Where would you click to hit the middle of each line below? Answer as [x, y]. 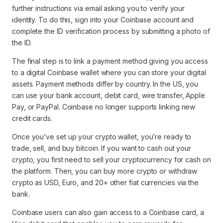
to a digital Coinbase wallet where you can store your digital [109, 72]
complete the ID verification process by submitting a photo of [111, 31]
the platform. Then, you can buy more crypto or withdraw [105, 171]
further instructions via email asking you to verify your [99, 8]
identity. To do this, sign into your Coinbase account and [103, 20]
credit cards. [32, 118]
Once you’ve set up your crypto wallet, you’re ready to [102, 137]
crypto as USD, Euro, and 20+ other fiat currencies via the [106, 182]
